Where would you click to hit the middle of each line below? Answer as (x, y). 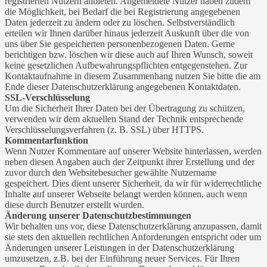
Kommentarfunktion (46, 140)
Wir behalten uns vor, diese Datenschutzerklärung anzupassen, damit (133, 226)
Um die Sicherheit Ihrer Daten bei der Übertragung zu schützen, (125, 108)
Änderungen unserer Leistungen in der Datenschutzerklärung (119, 247)
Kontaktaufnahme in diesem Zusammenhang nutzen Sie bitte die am (133, 76)
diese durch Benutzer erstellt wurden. (74, 204)
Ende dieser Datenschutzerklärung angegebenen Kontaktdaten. (123, 86)
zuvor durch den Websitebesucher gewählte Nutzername (111, 172)
